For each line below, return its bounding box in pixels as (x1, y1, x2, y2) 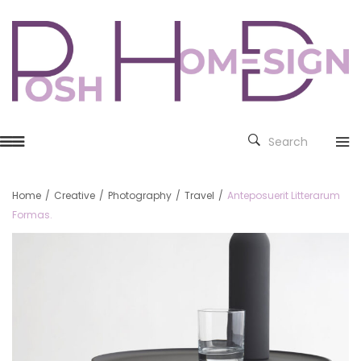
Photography (108, 189, 172, 203)
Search (268, 134, 308, 151)
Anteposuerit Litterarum (227, 189, 340, 203)
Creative (54, 189, 95, 203)
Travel (185, 189, 214, 203)
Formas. (12, 208, 52, 222)
